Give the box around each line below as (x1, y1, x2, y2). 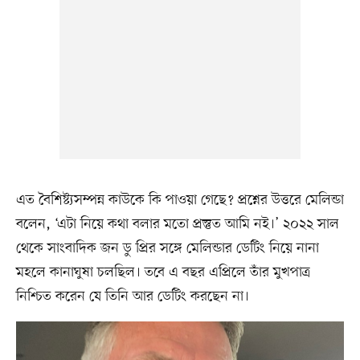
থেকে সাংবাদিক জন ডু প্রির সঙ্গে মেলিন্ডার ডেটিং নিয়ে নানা (15, 238, 319, 258)
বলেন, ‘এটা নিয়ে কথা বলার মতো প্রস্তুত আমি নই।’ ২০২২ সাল (15, 214, 339, 234)
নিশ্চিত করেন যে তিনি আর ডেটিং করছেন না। (15, 286, 249, 306)
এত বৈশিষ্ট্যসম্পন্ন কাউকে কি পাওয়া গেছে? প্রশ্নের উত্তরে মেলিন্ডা (15, 190, 344, 210)
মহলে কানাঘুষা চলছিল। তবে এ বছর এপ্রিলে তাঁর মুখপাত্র (15, 262, 310, 282)
